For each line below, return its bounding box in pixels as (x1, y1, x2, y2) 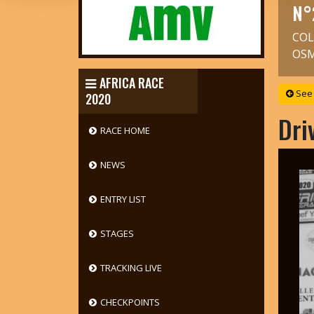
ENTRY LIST (100, 193, 146, 205)
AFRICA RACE (99, 74, 164, 92)
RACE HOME (100, 124, 150, 137)
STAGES (100, 227, 134, 240)
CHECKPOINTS (100, 296, 160, 308)
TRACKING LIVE (100, 261, 162, 274)
